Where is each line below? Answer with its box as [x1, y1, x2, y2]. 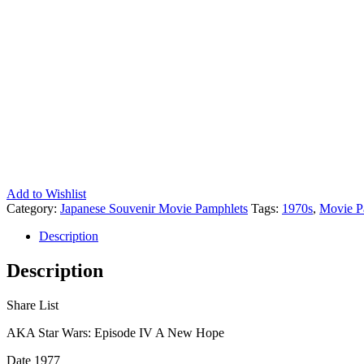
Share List [6, 297, 58, 312]
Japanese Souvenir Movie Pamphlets [60, 201, 248, 215]
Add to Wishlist [6, 186, 86, 201]
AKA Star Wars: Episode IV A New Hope [6, 325, 224, 340]
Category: [6, 201, 60, 215]
